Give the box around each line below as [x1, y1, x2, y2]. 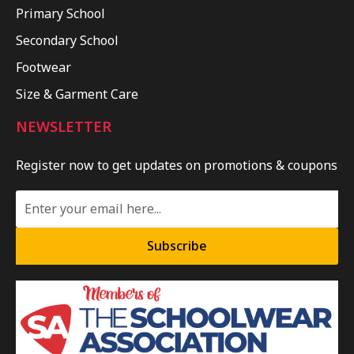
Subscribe [147, 237, 207, 255]
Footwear [16, 58, 71, 76]
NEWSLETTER [16, 116, 111, 136]
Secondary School [16, 31, 119, 49]
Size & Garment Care [16, 85, 138, 103]
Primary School [16, 4, 105, 22]
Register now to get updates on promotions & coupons [16, 156, 337, 174]
